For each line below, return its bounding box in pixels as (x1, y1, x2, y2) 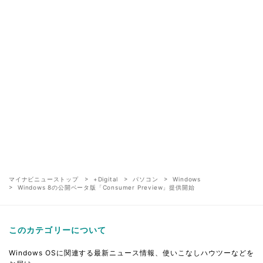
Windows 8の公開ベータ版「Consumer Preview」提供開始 (18, 183, 195, 191)
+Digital (93, 175, 119, 183)
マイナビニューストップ (9, 175, 79, 183)
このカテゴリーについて (9, 224, 107, 235)
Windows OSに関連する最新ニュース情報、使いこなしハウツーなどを (9, 248, 254, 257)
